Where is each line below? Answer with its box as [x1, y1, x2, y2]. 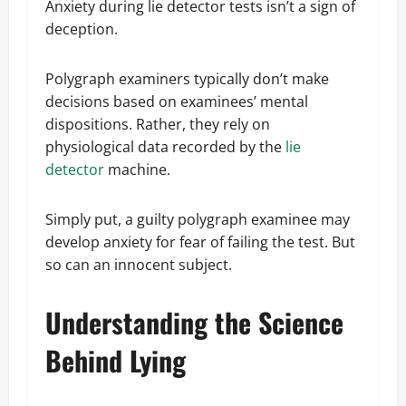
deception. [45, 19, 125, 40]
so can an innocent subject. [45, 255, 236, 275]
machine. [104, 159, 178, 180]
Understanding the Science [45, 302, 343, 343]
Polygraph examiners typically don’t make [45, 69, 329, 90]
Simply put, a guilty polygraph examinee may [45, 209, 350, 230]
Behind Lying [45, 340, 186, 382]
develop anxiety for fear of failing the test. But [45, 232, 355, 253]
